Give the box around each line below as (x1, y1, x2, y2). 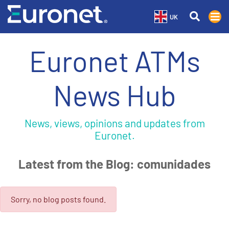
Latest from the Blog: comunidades (18, 156, 211, 171)
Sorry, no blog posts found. (11, 194, 106, 204)
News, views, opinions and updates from (24, 117, 205, 129)
